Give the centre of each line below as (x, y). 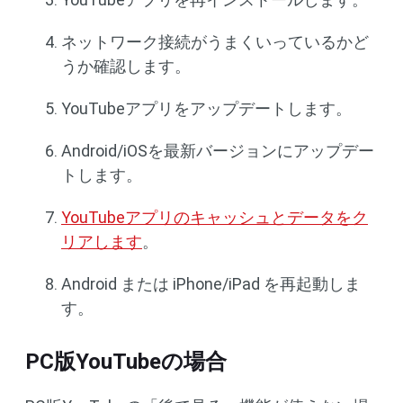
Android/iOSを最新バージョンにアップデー (218, 151)
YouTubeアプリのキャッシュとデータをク (215, 218)
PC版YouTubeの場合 (126, 362)
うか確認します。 (126, 67)
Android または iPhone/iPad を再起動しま (211, 284)
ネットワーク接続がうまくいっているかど (215, 42)
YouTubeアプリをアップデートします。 (206, 109)
